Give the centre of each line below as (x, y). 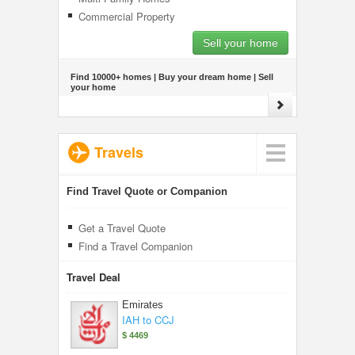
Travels (119, 152)
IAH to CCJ (148, 320)
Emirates (143, 305)
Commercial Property (127, 16)
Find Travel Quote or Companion (147, 191)
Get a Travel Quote (122, 228)
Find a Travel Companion (136, 246)
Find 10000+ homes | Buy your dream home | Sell (172, 77)
